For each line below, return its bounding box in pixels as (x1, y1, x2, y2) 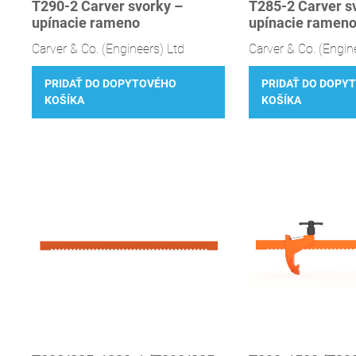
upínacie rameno (32, 14, 140, 31)
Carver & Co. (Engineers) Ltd (32, 41, 184, 56)
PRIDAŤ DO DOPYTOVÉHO (44, 77, 176, 91)
